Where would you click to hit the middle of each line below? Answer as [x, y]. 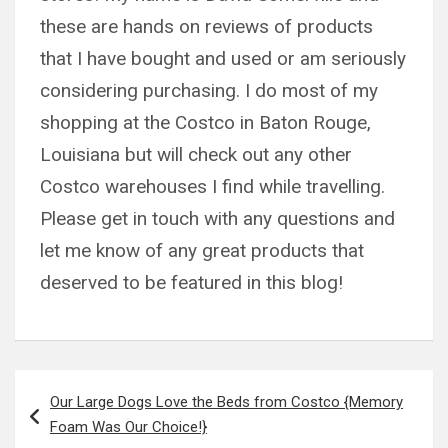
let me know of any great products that [202, 251]
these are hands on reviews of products [206, 27]
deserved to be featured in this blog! [191, 283]
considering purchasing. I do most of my [209, 91]
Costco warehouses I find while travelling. [212, 187]
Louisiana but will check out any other [196, 155]
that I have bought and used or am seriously [223, 59]
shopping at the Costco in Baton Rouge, [205, 123]
